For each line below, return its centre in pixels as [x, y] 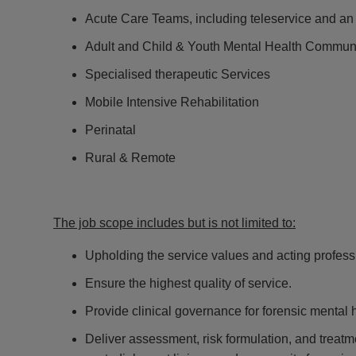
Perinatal [110, 130]
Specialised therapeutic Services [178, 74]
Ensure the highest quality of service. [188, 283]
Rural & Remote [130, 157]
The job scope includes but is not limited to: [174, 222]
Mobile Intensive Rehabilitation [172, 102]
